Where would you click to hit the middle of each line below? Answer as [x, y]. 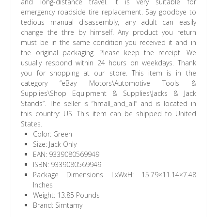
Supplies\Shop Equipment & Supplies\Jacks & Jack [108, 93]
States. [32, 124]
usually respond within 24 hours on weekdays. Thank [108, 63]
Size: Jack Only [55, 144]
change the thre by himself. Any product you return [108, 32]
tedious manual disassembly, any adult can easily [108, 22]
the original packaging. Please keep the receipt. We [108, 53]
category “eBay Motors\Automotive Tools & [108, 83]
